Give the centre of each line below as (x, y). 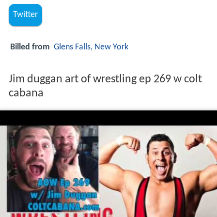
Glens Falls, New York (91, 47)
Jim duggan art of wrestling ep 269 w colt (105, 80)
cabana (26, 94)
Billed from (30, 47)
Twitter (25, 15)
